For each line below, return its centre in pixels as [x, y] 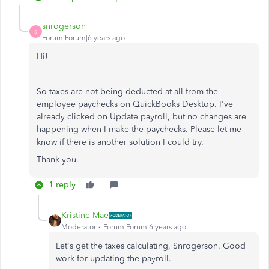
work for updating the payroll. [113, 258]
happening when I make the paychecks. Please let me [139, 129]
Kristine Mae [85, 215]
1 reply [62, 185]
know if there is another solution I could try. [121, 142]
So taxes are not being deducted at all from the [127, 92]
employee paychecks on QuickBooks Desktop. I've [135, 104]
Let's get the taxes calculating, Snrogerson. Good [151, 246]
